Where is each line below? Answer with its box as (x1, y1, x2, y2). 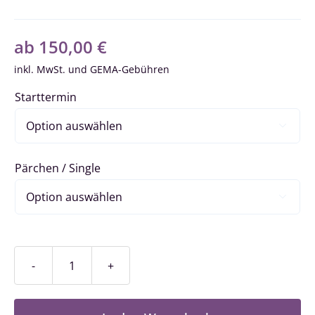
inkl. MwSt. (14, 63, 65, 77)
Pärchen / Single (15, 160, 101, 176)
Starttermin (15, 89, 77, 105)
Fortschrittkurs (71, 266, 150, 282)
